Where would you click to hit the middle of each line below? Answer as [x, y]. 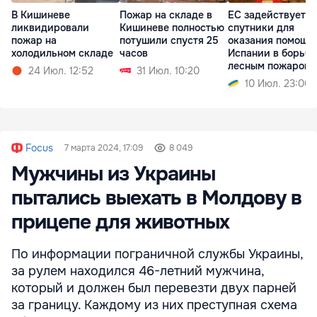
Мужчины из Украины [113, 174]
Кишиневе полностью [172, 28]
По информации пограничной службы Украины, [157, 254]
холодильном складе [62, 53]
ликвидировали [50, 28]
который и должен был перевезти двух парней [154, 288]
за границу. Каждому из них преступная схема [154, 305]
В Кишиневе [41, 15]
